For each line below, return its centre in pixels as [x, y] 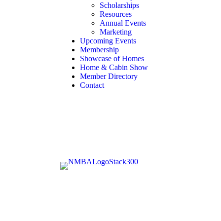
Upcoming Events [108, 41]
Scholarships [119, 5]
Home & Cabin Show [114, 67]
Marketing [116, 32]
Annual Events [123, 23]
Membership [99, 50]
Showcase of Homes [112, 58]
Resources [116, 14]
